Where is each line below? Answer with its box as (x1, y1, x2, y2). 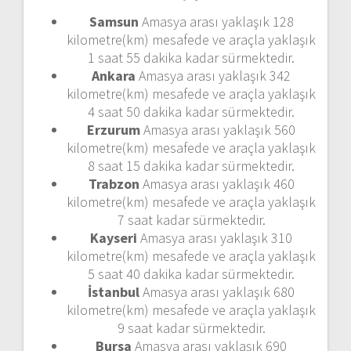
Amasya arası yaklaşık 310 (137, 228, 292, 247)
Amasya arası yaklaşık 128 (138, 12, 294, 31)
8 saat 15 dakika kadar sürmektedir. (88, 156, 295, 175)
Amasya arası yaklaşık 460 (139, 174, 295, 193)
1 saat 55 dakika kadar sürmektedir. (88, 48, 295, 67)
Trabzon (88, 174, 139, 193)
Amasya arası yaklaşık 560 (140, 120, 295, 139)
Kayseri (90, 228, 137, 247)
